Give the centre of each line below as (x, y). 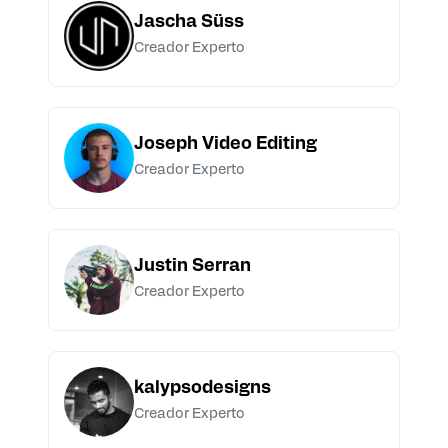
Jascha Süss (189, 23)
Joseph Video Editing (225, 145)
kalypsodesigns (202, 389)
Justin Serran (192, 267)
